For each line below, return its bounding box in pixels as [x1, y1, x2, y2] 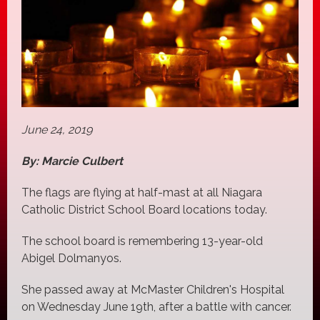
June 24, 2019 [21, 123, 92, 137]
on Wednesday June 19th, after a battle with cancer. [21, 300, 291, 314]
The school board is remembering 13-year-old [21, 234, 263, 249]
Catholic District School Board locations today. [21, 203, 267, 217]
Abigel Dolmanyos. [21, 251, 124, 266]
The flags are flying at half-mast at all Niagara [21, 186, 262, 200]
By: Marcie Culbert [21, 154, 123, 169]
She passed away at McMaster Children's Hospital [21, 283, 284, 297]
